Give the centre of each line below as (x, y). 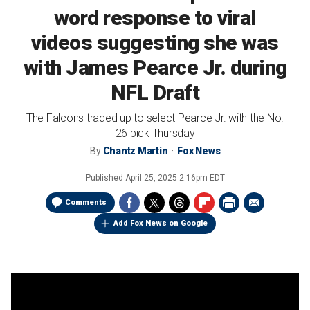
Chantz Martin (135, 151)
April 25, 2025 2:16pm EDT (175, 178)
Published (105, 178)
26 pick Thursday (155, 133)
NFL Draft (155, 92)
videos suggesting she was (155, 43)
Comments (86, 202)
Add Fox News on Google (161, 223)
